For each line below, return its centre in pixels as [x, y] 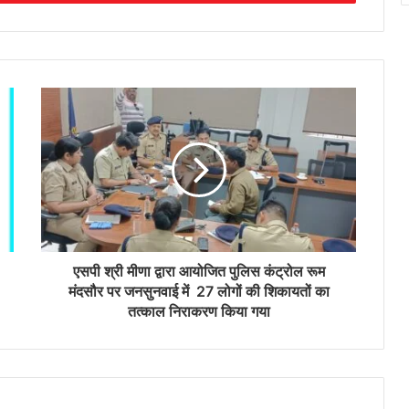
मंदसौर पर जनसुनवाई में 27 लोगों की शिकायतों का [199, 292]
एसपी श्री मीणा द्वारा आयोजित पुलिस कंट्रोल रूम [199, 272]
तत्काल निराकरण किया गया [199, 312]
